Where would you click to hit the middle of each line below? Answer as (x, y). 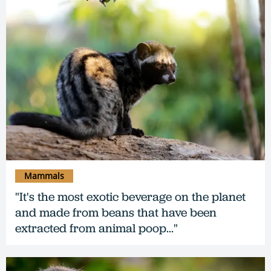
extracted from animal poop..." (96, 228)
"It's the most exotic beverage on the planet (130, 197)
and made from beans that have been (116, 212)
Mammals (44, 176)
